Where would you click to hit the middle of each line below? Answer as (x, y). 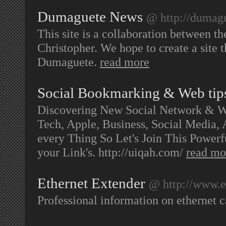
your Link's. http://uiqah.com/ (112, 152)
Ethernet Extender (91, 183)
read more (125, 62)
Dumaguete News (90, 17)
